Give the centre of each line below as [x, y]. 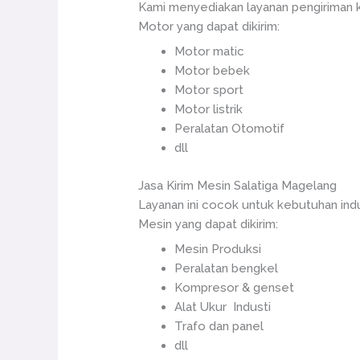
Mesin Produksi [218, 249]
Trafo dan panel [219, 326]
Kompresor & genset [235, 288]
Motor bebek [213, 71]
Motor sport [209, 90]
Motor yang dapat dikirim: [209, 26]
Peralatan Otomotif [230, 129]
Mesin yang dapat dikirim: [209, 224]
